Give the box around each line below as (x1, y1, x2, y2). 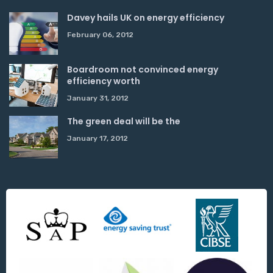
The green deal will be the (67, 115, 180, 127)
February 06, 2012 (67, 30, 133, 39)
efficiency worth (67, 75, 140, 87)
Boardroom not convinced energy (67, 63, 218, 76)
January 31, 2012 (67, 94, 129, 102)
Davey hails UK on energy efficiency (67, 12, 224, 24)
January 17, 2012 (67, 134, 128, 143)
